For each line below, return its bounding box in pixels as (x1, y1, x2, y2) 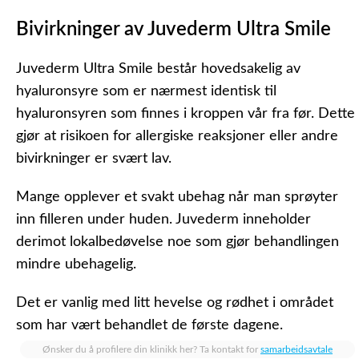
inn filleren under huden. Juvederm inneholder (16, 212, 311, 227)
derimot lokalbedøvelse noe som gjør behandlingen (16, 235, 339, 249)
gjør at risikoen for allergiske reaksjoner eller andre (16, 129, 338, 143)
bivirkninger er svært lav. (16, 151, 171, 166)
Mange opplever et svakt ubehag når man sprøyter (16, 190, 338, 204)
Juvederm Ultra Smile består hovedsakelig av (16, 62, 301, 76)
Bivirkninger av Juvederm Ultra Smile (16, 20, 331, 39)
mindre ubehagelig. (16, 257, 136, 272)
